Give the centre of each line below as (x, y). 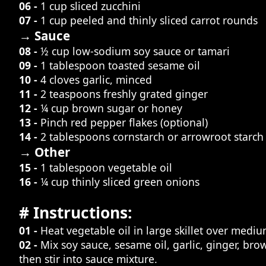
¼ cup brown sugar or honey (111, 108)
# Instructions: (76, 213)
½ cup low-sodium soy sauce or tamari (135, 51)
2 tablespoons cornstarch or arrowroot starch (152, 137)
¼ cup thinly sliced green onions (120, 182)
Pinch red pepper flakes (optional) (124, 123)
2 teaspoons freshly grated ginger (124, 94)
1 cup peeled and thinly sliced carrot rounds (149, 20)
